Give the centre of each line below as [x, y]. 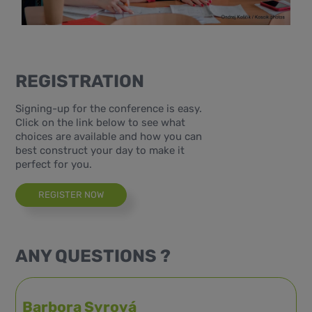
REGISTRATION [80, 81]
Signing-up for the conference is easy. [109, 108]
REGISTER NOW [71, 194]
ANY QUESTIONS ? [93, 256]
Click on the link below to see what [101, 122]
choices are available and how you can [109, 136]
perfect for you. [54, 164]
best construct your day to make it [100, 150]
